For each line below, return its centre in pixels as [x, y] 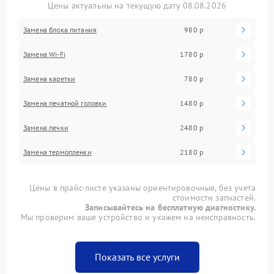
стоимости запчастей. [214, 197]
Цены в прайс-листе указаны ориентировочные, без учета [143, 187]
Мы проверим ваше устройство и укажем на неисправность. [138, 217]
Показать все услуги [137, 257]
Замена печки [46, 127]
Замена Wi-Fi [44, 54]
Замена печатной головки [65, 103]
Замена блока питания [60, 29]
